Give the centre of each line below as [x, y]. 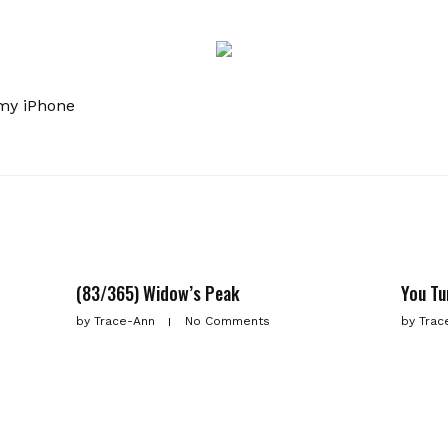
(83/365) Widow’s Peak [158, 293]
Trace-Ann [125, 321]
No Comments [228, 321]
